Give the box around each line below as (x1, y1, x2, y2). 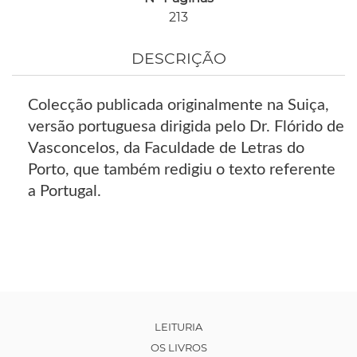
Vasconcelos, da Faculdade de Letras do (28, 140, 304, 157)
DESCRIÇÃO (131, 49, 226, 69)
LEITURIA (155, 320, 202, 334)
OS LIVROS (150, 341, 207, 355)
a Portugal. (28, 183, 101, 200)
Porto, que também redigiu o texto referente (28, 162, 335, 178)
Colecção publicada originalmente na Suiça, (28, 97, 329, 114)
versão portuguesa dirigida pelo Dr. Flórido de (28, 119, 344, 135)
